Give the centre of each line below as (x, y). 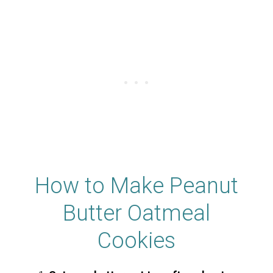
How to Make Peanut (136, 186)
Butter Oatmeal (136, 213)
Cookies (136, 240)
